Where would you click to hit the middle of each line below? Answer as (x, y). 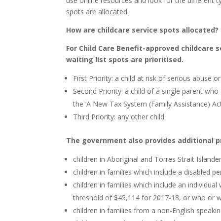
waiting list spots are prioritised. (125, 59)
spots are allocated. (98, 11)
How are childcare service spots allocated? (143, 30)
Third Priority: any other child (119, 116)
